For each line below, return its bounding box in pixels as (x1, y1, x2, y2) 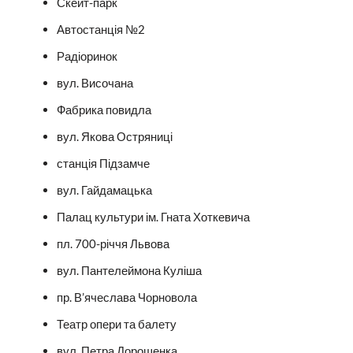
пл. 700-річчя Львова (56, 236, 169, 251)
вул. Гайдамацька (56, 182, 152, 197)
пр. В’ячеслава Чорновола (56, 289, 197, 304)
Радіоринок (56, 48, 117, 63)
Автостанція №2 (56, 21, 145, 36)
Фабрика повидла (56, 102, 151, 117)
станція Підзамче (56, 155, 150, 170)
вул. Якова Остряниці (56, 128, 173, 143)
